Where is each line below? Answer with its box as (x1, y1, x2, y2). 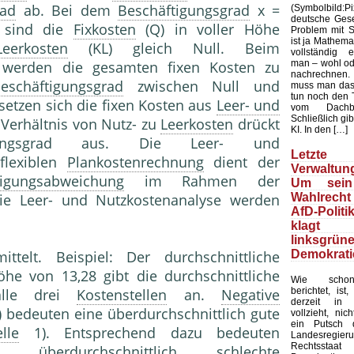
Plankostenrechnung (66, 153, 204, 172)
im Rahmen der (124, 171, 281, 191)
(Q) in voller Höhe (135, 20, 281, 40)
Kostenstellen (77, 285, 168, 305)
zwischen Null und (123, 77, 280, 96)
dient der (203, 153, 281, 172)
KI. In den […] (291, 124, 348, 136)
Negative (221, 285, 281, 305)
